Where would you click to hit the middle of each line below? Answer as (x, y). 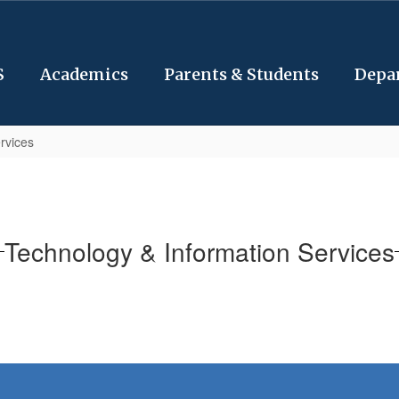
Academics (84, 74)
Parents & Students (241, 74)
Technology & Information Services (199, 251)
